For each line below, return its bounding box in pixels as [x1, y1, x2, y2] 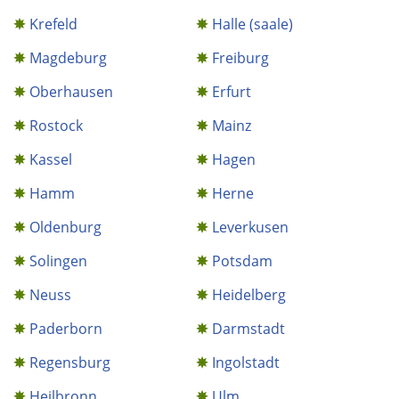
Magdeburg [29, 48, 107, 68]
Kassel [29, 150, 72, 169]
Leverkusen [212, 217, 289, 237]
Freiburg [212, 48, 270, 68]
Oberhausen [29, 82, 113, 102]
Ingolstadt [212, 353, 281, 372]
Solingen [29, 251, 87, 271]
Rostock [29, 116, 83, 135]
